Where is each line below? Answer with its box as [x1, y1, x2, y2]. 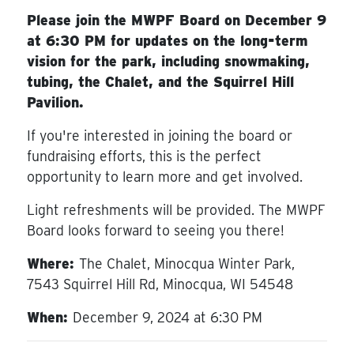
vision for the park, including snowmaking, [26, 52, 310, 70]
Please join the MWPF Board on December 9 [26, 11, 326, 28]
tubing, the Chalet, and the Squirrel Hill [26, 73, 294, 90]
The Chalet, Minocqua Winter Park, [78, 254, 295, 272]
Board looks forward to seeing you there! [26, 221, 284, 239]
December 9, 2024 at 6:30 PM [72, 308, 262, 326]
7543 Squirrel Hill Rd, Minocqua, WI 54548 [26, 275, 293, 292]
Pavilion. [26, 93, 84, 111]
